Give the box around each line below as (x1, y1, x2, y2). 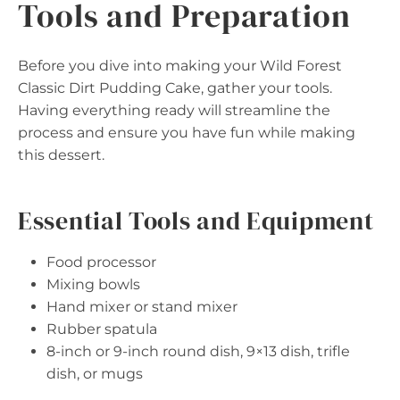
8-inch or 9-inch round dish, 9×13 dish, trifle (46, 342, 350, 360)
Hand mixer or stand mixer (46, 297, 237, 315)
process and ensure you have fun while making (18, 123, 355, 141)
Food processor (46, 253, 156, 271)
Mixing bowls (46, 275, 140, 293)
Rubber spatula (46, 320, 157, 337)
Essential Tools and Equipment (18, 203, 374, 237)
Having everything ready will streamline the (18, 101, 330, 119)
